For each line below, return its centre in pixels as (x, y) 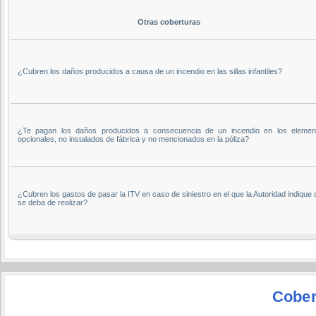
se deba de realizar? (53, 202)
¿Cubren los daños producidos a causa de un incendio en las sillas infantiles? (150, 71)
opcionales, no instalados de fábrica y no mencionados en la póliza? (133, 139)
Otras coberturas (169, 22)
